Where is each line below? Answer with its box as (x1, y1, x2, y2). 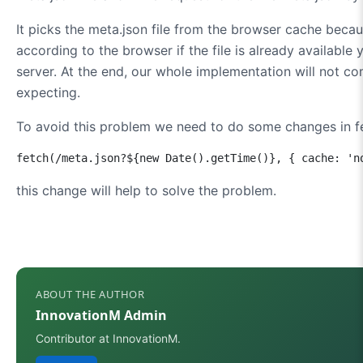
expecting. (16, 83, 80, 100)
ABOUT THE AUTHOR (36, 286, 144, 301)
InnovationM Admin (36, 305, 167, 324)
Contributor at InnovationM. (36, 331, 181, 345)
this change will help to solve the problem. (16, 181, 276, 199)
